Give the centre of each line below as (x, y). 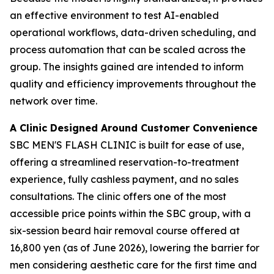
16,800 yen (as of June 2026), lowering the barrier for (135, 247)
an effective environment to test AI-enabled (114, 15)
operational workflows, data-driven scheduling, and (133, 32)
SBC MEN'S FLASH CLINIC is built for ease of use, (127, 145)
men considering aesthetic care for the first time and (133, 265)
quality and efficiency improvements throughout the (133, 83)
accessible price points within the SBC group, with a (130, 213)
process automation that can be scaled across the (128, 49)
